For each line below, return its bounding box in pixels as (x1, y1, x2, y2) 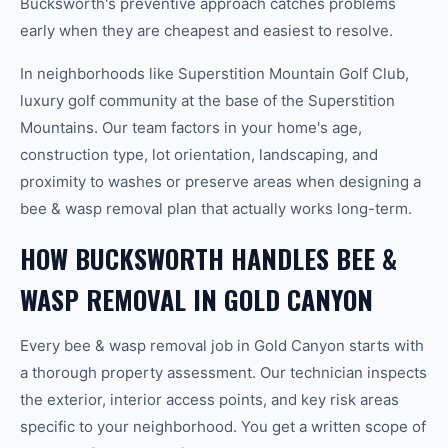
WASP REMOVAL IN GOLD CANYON (20, 280, 373, 319)
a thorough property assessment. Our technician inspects (20, 363, 427, 382)
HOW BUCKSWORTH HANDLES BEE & (20, 239, 397, 278)
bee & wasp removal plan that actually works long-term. (20, 199, 412, 218)
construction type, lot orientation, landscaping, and (20, 145, 378, 164)
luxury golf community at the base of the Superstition (20, 91, 395, 110)
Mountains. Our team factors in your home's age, (20, 118, 362, 137)
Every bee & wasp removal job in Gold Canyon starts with (20, 336, 424, 355)
